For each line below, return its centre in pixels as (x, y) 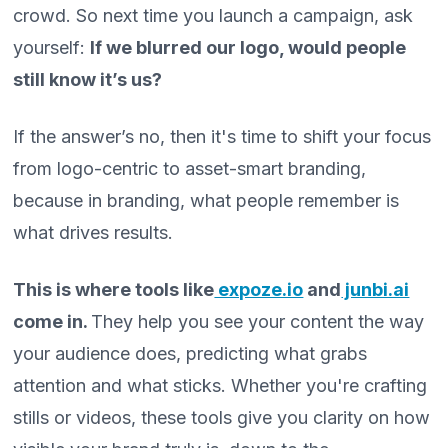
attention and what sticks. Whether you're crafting (220, 386)
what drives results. (93, 233)
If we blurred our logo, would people (248, 48)
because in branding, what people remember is (206, 201)
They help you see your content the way (258, 322)
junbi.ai (375, 290)
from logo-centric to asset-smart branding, (190, 169)
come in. (52, 322)
